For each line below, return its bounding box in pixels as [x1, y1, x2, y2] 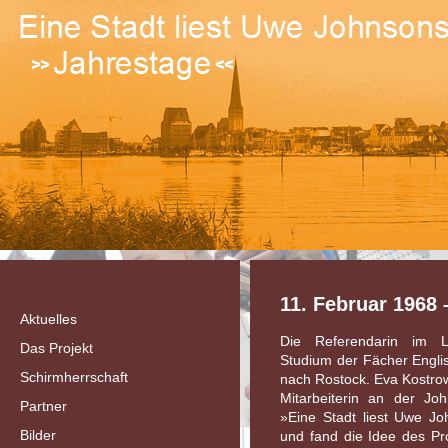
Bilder [20, 427, 56, 443]
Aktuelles [20, 311, 77, 327]
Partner [20, 398, 67, 414]
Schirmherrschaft [20, 369, 128, 385]
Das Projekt [20, 340, 93, 356]
